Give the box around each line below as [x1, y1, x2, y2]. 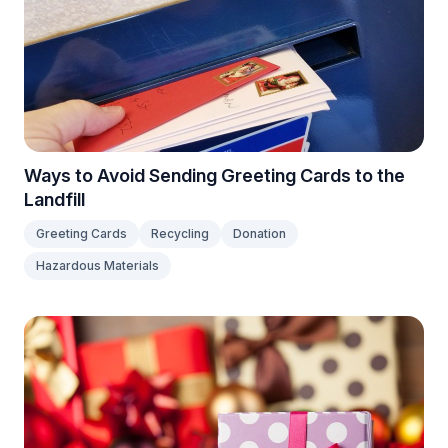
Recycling [151, 226, 209, 241]
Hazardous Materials [36, 258, 159, 273]
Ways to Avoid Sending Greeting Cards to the [24, 165, 405, 186]
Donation [233, 226, 286, 241]
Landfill [24, 189, 85, 210]
